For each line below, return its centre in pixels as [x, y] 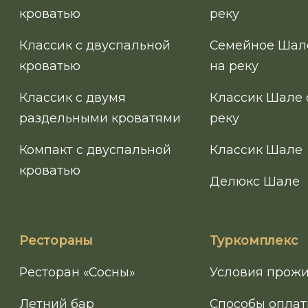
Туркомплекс [254, 241]
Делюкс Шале [255, 181]
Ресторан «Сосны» [77, 272]
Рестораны [56, 241]
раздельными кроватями [100, 118]
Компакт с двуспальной [95, 150]
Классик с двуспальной [95, 45]
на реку [234, 66]
